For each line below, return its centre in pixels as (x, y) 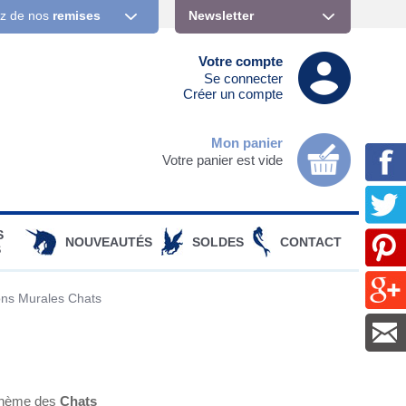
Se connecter (243, 79)
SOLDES (218, 242)
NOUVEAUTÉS (109, 242)
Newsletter (222, 15)
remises (77, 15)
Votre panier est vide (222, 159)
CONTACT (311, 242)
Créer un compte (232, 94)
